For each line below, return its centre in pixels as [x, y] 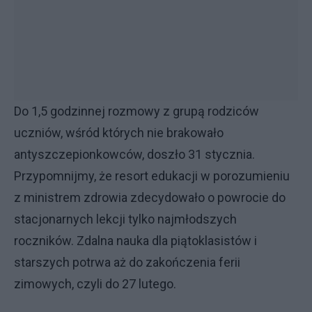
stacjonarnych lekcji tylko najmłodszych [125, 219]
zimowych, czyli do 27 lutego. [96, 284]
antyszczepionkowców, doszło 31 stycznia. [134, 154]
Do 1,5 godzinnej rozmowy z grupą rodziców [136, 111]
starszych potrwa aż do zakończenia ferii [127, 262]
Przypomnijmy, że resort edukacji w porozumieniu [152, 176]
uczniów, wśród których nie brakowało [119, 133]
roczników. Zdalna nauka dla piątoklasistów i [135, 241]
